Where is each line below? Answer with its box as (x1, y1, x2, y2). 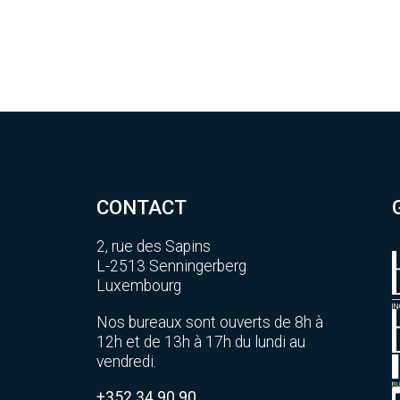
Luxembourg (96, 277, 181, 296)
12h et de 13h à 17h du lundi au (96, 333, 305, 352)
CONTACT (96, 196, 187, 220)
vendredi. (96, 353, 156, 371)
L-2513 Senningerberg (96, 257, 246, 276)
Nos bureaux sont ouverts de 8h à (96, 313, 323, 332)
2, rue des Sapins (96, 237, 211, 256)
